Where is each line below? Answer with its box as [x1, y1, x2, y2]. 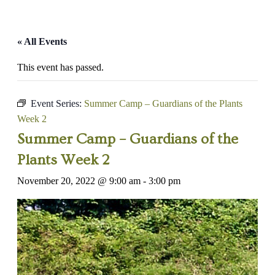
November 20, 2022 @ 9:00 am [17, 176, 141, 186]
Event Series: [31, 98, 84, 109]
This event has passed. [17, 62, 104, 72]
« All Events [17, 36, 67, 47]
